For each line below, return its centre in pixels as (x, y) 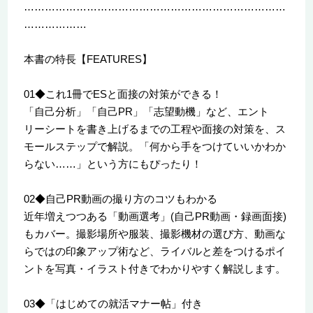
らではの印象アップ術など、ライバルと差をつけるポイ (154, 251)
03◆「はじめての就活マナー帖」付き (113, 303)
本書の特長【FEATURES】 (88, 59)
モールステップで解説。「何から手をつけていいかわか (154, 146)
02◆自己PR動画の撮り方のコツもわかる (120, 198)
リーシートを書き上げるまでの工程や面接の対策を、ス (154, 129)
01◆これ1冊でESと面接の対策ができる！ (123, 94)
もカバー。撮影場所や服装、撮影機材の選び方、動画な (154, 233)
